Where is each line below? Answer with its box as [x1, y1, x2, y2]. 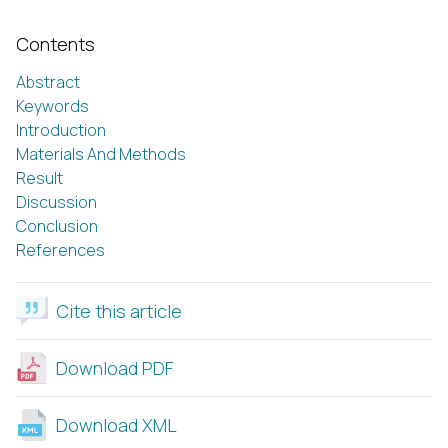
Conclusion [16, 214, 98, 237]
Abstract [16, 70, 80, 93]
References [16, 238, 105, 261]
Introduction [16, 118, 106, 141]
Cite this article [56, 298, 182, 323]
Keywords [16, 94, 89, 117]
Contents [16, 31, 95, 56]
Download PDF [56, 355, 174, 380]
